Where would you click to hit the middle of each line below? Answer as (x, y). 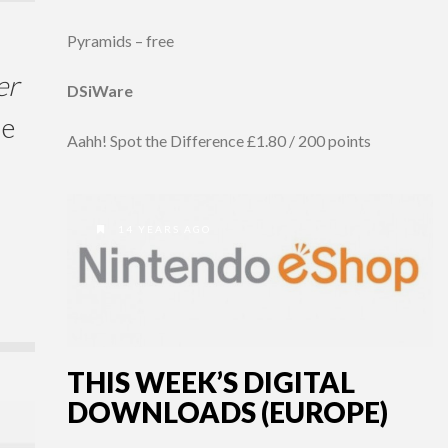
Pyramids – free (120, 40)
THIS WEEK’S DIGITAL (211, 381)
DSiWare (100, 90)
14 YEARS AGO (162, 229)
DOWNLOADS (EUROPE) (227, 411)
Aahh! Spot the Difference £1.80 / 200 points (219, 140)
